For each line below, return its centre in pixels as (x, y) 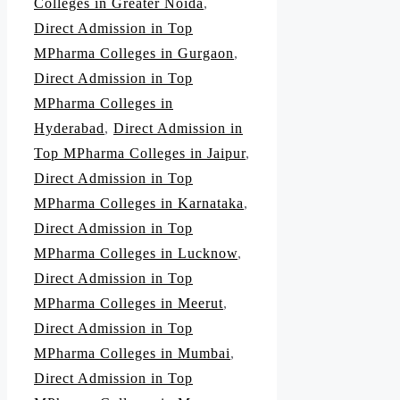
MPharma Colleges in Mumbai (132, 354)
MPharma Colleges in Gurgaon (134, 54)
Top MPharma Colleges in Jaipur (140, 154)
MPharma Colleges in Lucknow (136, 254)
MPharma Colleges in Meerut (129, 304)
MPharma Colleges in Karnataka (139, 204)
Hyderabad (69, 129)
